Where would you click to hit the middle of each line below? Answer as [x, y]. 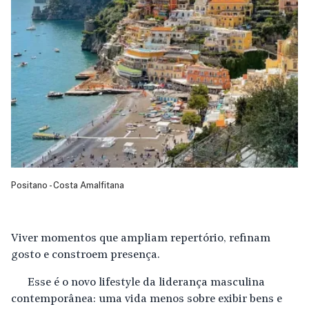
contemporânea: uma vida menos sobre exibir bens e [147, 299]
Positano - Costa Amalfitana [68, 185]
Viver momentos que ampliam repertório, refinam [141, 238]
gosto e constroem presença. [86, 255]
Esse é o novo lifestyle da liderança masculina [146, 282]
